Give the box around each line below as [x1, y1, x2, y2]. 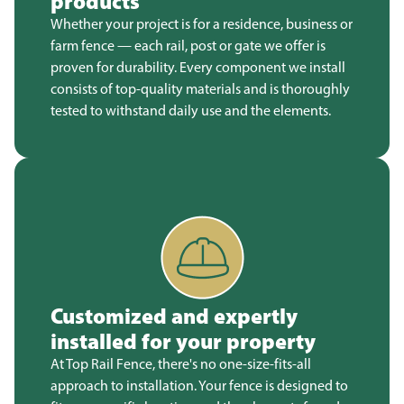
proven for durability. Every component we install [50, 59, 345, 76]
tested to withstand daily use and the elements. [50, 102, 331, 119]
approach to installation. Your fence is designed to [50, 377, 348, 394]
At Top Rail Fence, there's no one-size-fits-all [50, 355, 311, 372]
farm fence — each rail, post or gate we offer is [50, 37, 326, 54]
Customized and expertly [50, 302, 298, 329]
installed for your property [50, 327, 316, 354]
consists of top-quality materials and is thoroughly [50, 80, 350, 97]
